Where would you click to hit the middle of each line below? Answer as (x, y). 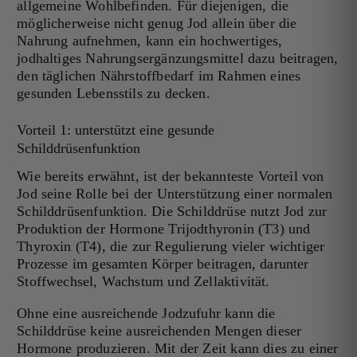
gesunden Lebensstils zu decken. (114, 94)
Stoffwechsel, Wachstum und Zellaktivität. (143, 282)
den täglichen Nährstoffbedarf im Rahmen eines (159, 76)
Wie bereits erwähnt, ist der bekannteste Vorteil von (171, 177)
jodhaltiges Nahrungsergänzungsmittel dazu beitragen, (178, 59)
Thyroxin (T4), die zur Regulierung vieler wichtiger (171, 247)
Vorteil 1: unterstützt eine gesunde (116, 130)
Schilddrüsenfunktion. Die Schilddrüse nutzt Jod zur (172, 212)
